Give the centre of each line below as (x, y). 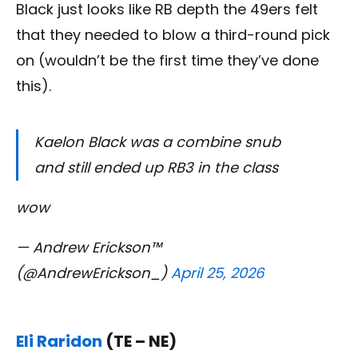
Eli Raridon (59, 341)
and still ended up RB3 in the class (156, 167)
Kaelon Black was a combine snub (157, 141)
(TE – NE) (139, 341)
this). (34, 86)
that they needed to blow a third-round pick (173, 34)
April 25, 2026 (217, 272)
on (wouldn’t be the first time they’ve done (167, 60)
